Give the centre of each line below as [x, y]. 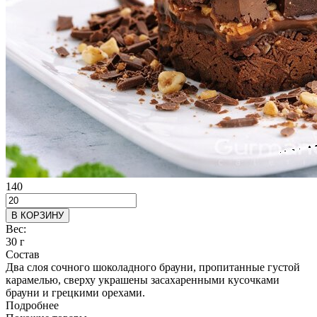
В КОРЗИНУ [38, 215]
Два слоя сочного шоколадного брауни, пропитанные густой [153, 267]
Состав [23, 254]
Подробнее [32, 305]
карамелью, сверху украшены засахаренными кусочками [143, 279]
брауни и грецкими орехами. [75, 292]
